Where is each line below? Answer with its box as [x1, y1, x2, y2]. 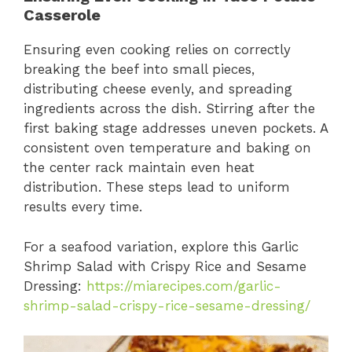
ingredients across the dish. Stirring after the [24, 101, 315, 117]
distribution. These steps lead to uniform [24, 179, 290, 196]
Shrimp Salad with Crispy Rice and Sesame [24, 258, 306, 274]
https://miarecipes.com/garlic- [86, 277, 281, 294]
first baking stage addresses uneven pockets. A [24, 120, 328, 137]
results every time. [24, 199, 142, 215]
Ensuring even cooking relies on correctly [24, 42, 291, 58]
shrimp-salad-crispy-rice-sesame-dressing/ [24, 297, 310, 313]
